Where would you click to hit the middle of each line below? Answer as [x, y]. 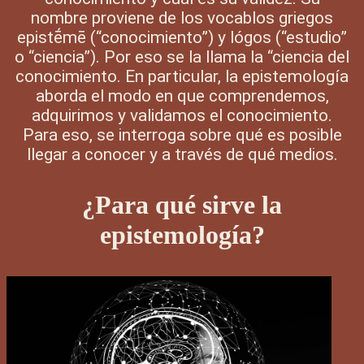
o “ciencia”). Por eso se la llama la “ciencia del [182, 56]
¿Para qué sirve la [182, 204]
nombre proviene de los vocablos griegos [182, 17]
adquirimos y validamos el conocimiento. [182, 115]
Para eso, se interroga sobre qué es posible [182, 134]
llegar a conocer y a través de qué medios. [182, 154]
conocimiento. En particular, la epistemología [182, 76]
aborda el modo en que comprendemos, [182, 95]
